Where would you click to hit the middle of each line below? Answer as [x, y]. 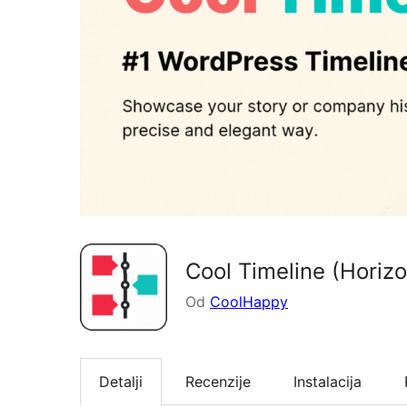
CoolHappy [249, 301]
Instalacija [328, 381]
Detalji [121, 381]
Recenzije [218, 381]
